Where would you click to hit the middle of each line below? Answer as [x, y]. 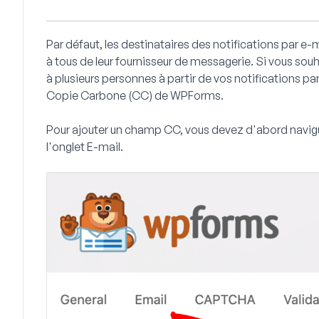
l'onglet [67, 147]
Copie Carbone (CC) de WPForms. [135, 95]
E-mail [104, 147]
